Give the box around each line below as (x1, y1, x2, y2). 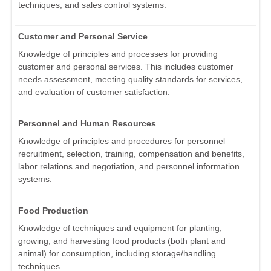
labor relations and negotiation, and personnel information (18, 162, 240, 172)
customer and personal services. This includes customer (18, 62, 233, 72)
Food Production (18, 206, 88, 216)
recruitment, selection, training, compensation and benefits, (18, 149, 244, 159)
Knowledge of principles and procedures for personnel (18, 136, 225, 146)
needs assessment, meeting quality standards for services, (18, 74, 243, 85)
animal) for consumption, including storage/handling (18, 249, 216, 259)
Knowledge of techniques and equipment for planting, (18, 223, 222, 233)
